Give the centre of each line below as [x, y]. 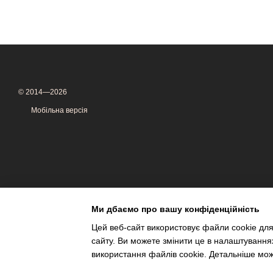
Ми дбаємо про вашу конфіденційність [175, 209]
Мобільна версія [58, 110]
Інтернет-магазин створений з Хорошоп [80, 250]
